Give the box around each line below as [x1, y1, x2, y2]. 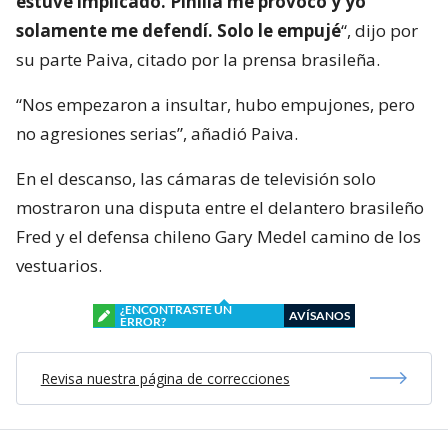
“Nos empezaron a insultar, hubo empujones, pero [16, 92, 415, 116]
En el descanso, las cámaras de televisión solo [16, 166, 376, 190]
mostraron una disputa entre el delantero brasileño [16, 195, 424, 219]
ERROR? [120, 313, 166, 329]
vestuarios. [16, 253, 102, 277]
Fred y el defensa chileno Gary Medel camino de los [16, 224, 421, 248]
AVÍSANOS [289, 307, 350, 323]
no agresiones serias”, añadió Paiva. [16, 121, 298, 145]
